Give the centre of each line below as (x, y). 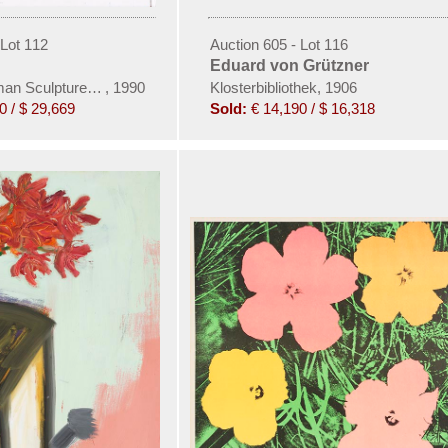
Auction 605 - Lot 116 (278, 44)
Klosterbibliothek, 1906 (283, 87)
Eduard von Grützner (289, 65)
